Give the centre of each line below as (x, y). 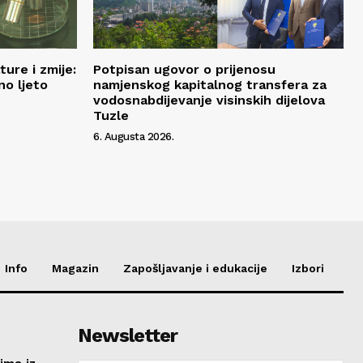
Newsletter (127, 335)
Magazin (75, 268)
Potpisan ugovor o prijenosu (184, 69)
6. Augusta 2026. (133, 136)
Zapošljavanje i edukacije (195, 268)
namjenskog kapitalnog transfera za (210, 84)
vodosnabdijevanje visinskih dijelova (209, 100)
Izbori (308, 268)
